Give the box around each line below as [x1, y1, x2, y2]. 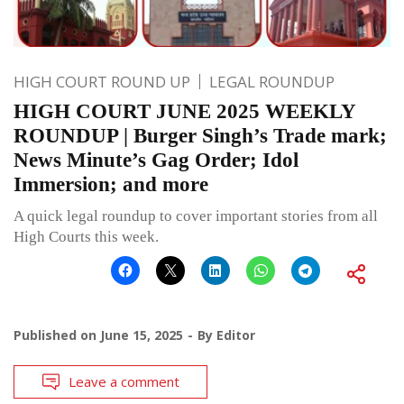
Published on [14, 326, 100, 344]
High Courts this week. [14, 227, 159, 245]
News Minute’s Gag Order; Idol [14, 148, 298, 171]
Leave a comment [69, 372, 179, 390]
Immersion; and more [14, 172, 208, 196]
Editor [216, 326, 255, 344]
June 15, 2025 [100, 326, 183, 344]
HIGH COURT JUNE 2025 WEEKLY [14, 99, 355, 123]
